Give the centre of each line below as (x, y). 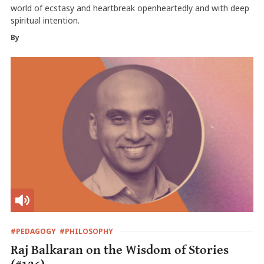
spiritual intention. (45, 21)
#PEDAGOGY (33, 231)
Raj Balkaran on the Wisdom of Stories (119, 250)
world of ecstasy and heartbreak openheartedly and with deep (130, 8)
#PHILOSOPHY (86, 231)
